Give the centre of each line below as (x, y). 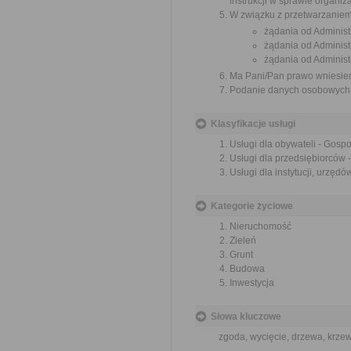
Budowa (247, 269)
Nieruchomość (261, 226)
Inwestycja (252, 283)
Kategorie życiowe (252, 206)
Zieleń (243, 241)
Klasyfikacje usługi (253, 124)
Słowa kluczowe (246, 317)
